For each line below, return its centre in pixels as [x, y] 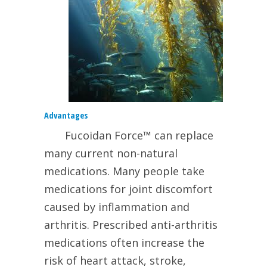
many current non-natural [111, 153]
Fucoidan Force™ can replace [139, 136]
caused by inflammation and [117, 207]
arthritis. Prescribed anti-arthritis [131, 225]
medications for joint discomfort [128, 189]
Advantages [66, 116]
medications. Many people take [124, 171]
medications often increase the [124, 243]
